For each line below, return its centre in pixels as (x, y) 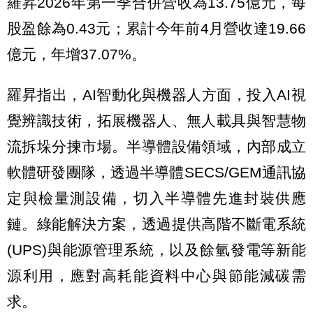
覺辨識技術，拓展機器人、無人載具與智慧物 (156, 121)
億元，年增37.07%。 (77, 54)
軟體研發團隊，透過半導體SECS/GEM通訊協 (156, 173)
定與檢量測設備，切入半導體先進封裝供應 (156, 198)
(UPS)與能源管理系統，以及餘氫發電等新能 (156, 250)
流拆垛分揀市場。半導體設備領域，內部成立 (156, 147)
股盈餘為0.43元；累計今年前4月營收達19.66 (156, 29)
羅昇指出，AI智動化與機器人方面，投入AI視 (156, 95)
